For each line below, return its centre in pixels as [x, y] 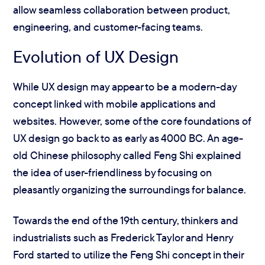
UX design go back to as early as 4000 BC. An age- [128, 138]
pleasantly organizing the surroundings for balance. [130, 190]
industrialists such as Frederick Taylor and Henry [123, 237]
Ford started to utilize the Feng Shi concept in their [129, 254]
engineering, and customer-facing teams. [109, 27]
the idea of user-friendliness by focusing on [113, 173]
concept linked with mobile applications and [115, 104]
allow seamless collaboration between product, [122, 9]
